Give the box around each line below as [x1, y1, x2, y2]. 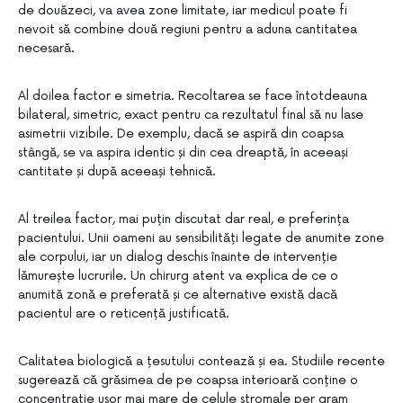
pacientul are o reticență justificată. [18, 306, 229, 321]
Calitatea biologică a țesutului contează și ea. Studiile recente [18, 354, 385, 369]
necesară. [18, 40, 75, 56]
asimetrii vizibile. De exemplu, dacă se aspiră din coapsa [18, 126, 344, 141]
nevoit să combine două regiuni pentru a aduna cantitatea [18, 22, 357, 37]
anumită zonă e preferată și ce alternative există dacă [18, 287, 337, 302]
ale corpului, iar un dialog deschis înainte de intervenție [18, 249, 337, 264]
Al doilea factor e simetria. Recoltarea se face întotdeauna [18, 88, 367, 103]
